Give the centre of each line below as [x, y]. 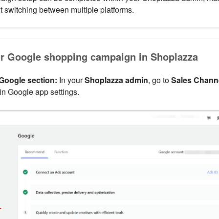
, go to [159, 80]
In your [71, 80]
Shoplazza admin [116, 80]
